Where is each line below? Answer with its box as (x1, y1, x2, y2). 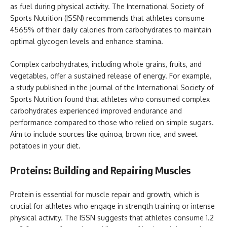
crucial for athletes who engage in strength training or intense (10, 202, 215, 210)
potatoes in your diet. (10, 141, 81, 150)
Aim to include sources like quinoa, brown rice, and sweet (10, 130, 198, 138)
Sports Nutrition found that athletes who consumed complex (10, 95, 210, 103)
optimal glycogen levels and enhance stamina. (10, 36, 163, 46)
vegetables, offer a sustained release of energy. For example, (10, 71, 211, 80)
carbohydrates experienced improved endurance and (10, 106, 182, 115)
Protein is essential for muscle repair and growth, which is (10, 190, 200, 199)
